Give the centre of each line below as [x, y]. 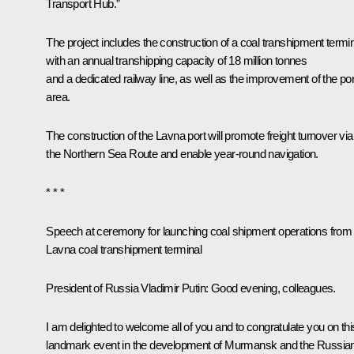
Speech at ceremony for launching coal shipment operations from [199, 231]
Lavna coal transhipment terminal [124, 249]
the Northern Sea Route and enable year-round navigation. [182, 153]
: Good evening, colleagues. [271, 288]
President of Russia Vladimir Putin [126, 288]
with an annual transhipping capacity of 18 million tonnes [177, 60]
